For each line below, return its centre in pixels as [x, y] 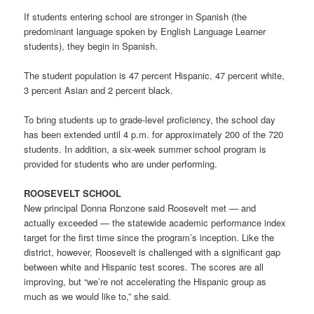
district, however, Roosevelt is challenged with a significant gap [152, 252]
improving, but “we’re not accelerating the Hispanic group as [145, 282]
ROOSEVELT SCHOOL [73, 193]
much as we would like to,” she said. [98, 296]
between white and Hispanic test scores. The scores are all [144, 267]
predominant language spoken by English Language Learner [145, 31]
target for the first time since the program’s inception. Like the [149, 238]
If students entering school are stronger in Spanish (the [136, 16]
